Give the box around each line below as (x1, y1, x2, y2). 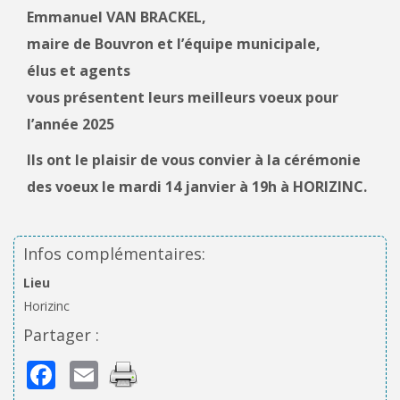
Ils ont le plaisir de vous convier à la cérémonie (27, 150, 361, 171)
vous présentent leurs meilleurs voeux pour (27, 87, 338, 108)
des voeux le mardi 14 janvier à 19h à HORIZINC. (27, 177, 367, 197)
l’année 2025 (27, 114, 114, 135)
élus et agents (27, 61, 130, 81)
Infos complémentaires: (23, 243, 205, 265)
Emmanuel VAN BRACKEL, (27, 7, 206, 28)
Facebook (55, 355, 181, 395)
